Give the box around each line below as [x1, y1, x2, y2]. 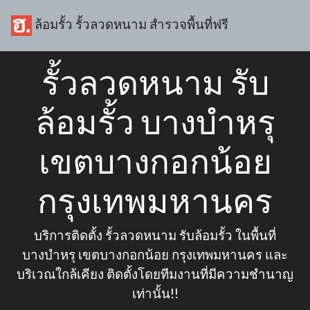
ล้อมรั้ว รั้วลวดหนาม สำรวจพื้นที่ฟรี [32, 16, 228, 33]
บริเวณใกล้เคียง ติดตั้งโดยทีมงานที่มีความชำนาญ [17, 266, 293, 282]
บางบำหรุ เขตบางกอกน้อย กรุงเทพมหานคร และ [22, 246, 288, 262]
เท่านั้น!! [131, 285, 179, 301]
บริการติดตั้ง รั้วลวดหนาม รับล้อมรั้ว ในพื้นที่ [34, 227, 276, 243]
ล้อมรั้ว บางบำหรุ [35, 102, 275, 141]
